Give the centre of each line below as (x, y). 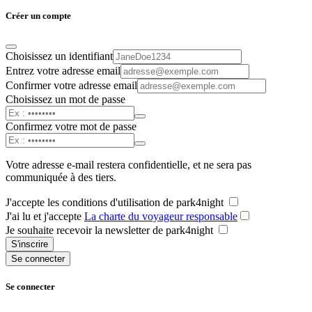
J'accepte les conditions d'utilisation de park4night (116, 203)
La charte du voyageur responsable (161, 217)
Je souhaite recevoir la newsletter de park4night (111, 231)
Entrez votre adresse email (63, 71)
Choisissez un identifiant (59, 56)
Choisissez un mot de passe (65, 100)
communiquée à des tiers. (61, 178)
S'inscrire (30, 244)
